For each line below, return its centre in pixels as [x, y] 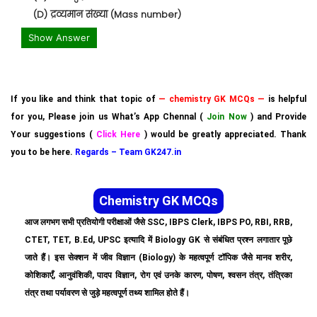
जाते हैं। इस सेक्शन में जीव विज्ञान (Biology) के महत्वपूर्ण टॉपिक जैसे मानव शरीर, [158, 258]
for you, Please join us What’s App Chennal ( [109, 117]
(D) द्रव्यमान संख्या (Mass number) [107, 15]
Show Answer [59, 38]
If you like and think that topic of [85, 99]
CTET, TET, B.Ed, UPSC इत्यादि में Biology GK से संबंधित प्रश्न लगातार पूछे [158, 240]
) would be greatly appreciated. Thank [224, 134]
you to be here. [43, 152]
